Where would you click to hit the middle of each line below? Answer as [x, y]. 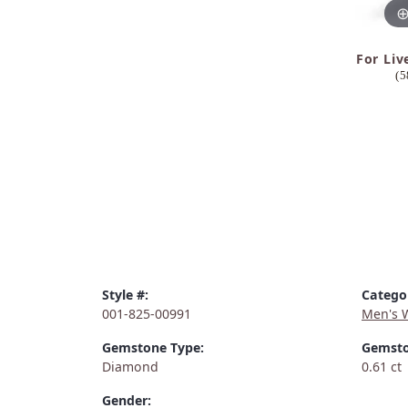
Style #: [125, 295]
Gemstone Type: [153, 348]
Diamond [130, 367]
